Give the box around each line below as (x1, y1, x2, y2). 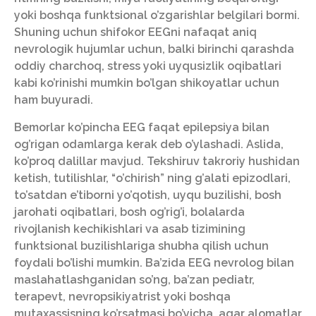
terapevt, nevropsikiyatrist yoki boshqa (14, 289, 231, 303)
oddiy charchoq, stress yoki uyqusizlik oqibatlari (14, 59, 281, 73)
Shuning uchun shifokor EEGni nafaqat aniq (14, 25, 257, 39)
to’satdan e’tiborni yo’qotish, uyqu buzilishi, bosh (14, 188, 281, 202)
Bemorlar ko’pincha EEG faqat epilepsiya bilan (14, 120, 269, 134)
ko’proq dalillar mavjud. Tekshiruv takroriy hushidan (14, 154, 300, 168)
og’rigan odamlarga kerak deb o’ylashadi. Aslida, (14, 137, 284, 151)
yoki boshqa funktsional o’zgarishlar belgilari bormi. (14, 8, 300, 23)
